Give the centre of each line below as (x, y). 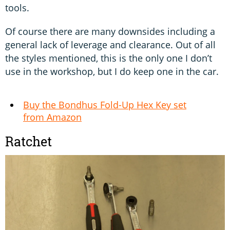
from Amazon (52, 117)
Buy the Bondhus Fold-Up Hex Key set (105, 105)
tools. (17, 8)
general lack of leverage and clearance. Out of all (110, 45)
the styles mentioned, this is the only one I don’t (109, 58)
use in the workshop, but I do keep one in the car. (112, 72)
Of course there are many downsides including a (110, 32)
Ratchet (28, 142)
